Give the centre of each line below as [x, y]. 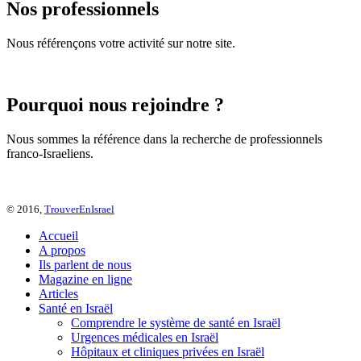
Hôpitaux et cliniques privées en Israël [168, 351]
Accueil [58, 235]
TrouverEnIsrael [79, 209]
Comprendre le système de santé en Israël [176, 322]
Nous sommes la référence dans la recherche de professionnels [164, 139]
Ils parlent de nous [85, 264]
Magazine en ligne [85, 279]
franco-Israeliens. [50, 153]
